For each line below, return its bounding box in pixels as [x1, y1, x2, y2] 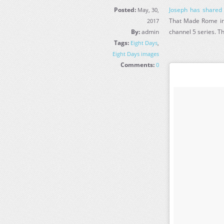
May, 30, [136, 6, 159, 13]
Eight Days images [112, 50, 159, 57]
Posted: [114, 5, 136, 14]
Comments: [120, 60, 155, 69]
